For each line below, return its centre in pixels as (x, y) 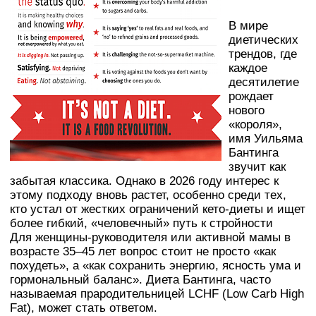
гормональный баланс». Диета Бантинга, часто (140, 279)
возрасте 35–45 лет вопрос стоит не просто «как (143, 251)
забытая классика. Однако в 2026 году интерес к (144, 181)
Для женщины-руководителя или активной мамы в (150, 237)
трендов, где (263, 54)
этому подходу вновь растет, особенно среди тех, (148, 195)
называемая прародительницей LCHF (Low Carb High (157, 293)
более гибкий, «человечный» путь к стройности (141, 223)
